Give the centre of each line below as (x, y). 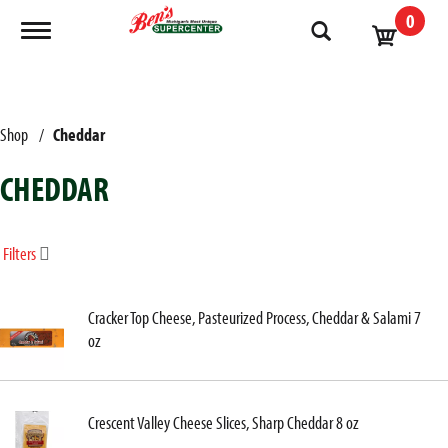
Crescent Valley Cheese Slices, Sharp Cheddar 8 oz (223, 422)
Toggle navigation (84, 31)
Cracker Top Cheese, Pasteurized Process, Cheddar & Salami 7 (254, 317)
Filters (19, 253)
